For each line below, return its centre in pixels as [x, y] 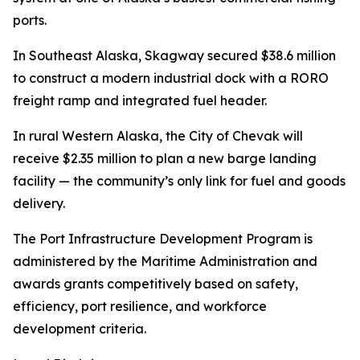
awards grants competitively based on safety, [155, 284]
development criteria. [80, 329]
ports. [30, 20]
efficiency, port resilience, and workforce [140, 306]
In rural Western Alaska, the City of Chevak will [158, 136]
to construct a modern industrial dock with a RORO [171, 78]
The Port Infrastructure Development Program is [163, 239]
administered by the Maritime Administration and [165, 261]
